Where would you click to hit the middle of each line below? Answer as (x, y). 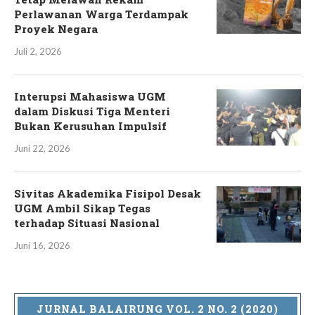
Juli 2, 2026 (38, 51)
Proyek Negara (56, 28)
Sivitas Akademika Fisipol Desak (108, 193)
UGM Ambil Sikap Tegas (82, 208)
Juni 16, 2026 (42, 245)
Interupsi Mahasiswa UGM (90, 96)
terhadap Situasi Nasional (87, 223)
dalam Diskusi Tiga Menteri (92, 111)
